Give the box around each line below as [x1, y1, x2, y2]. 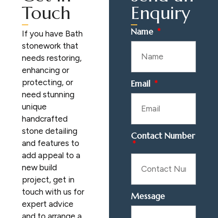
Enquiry [130, 1, 190, 24]
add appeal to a [21, 150, 80, 160]
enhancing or [21, 65, 69, 75]
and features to [21, 138, 79, 148]
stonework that [21, 40, 78, 51]
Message [130, 190, 165, 201]
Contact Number [130, 130, 195, 141]
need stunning [21, 89, 74, 99]
